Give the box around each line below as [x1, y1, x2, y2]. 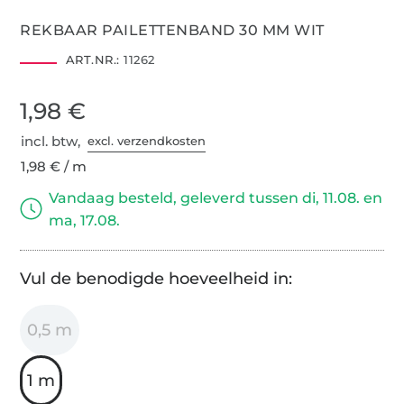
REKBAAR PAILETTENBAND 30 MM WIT [20, 21, 325, 39]
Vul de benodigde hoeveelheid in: [20, 268, 293, 289]
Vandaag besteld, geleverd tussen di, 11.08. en [49, 188, 383, 207]
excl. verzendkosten [87, 133, 207, 149]
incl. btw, [21, 132, 88, 150]
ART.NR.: [65, 51, 120, 67]
